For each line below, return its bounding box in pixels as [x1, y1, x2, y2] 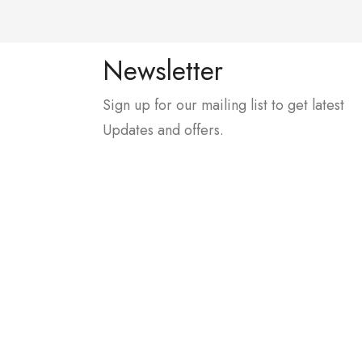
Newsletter [103, 51, 223, 90]
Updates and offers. [103, 119, 224, 141]
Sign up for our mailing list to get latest [103, 94, 344, 116]
